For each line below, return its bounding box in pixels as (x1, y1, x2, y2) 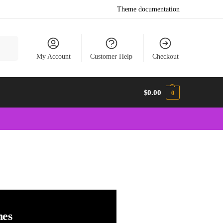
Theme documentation (117, 5, 180, 13)
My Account (36, 53, 71, 60)
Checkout (152, 53, 179, 60)
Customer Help (90, 53, 133, 60)
